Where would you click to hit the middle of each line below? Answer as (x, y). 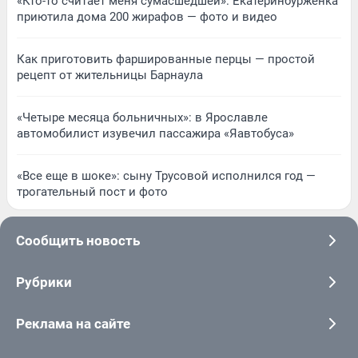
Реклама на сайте (73, 323)
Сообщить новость (78, 240)
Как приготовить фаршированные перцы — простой (166, 59)
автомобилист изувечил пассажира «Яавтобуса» (155, 133)
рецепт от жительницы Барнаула (110, 75)
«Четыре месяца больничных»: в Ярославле (142, 117)
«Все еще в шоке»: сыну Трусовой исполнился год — (166, 175)
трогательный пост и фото (92, 191)
